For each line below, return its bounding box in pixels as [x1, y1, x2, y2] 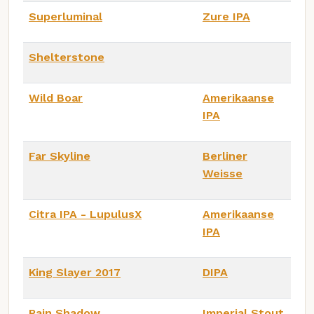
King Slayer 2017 [29, 266, 121, 280]
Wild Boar [29, 91, 83, 105]
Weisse [203, 167, 243, 181]
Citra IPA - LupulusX [29, 207, 142, 221]
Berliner [203, 149, 247, 163]
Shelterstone [29, 50, 104, 64]
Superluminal [29, 10, 102, 24]
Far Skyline [29, 149, 90, 163]
